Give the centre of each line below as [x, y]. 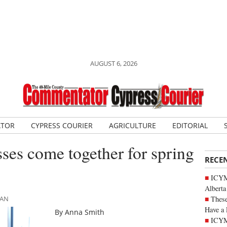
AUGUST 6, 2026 [113, 63]
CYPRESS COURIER [62, 125]
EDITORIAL [190, 125]
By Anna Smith [80, 212]
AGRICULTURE [132, 125]
